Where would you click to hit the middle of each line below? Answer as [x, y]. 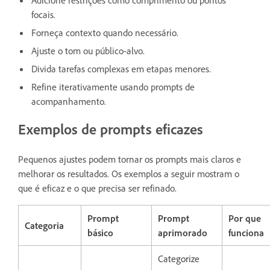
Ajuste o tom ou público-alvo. [88, 50]
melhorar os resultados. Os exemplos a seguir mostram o [129, 173]
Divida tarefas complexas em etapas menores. [121, 68]
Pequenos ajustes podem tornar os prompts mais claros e [130, 159]
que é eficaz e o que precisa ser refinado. [97, 188]
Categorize [179, 258]
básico [100, 232]
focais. [43, 14]
